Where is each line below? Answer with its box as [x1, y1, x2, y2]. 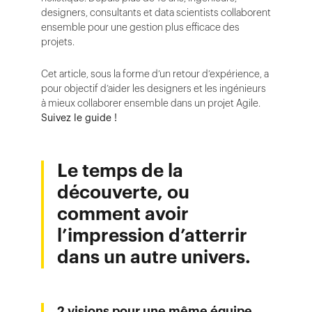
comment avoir [57, 201, 189, 227]
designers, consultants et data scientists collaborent [41, 6, 271, 19]
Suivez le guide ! [41, 111, 120, 125]
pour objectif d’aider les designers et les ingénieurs [41, 81, 266, 95]
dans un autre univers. [57, 244, 251, 270]
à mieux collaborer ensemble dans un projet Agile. [41, 96, 260, 110]
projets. [41, 35, 75, 49]
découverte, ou [57, 179, 189, 205]
